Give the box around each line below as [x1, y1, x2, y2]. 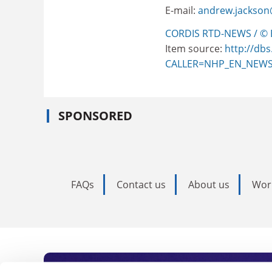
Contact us [117, 178, 166, 191]
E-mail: [165, 4, 198, 17]
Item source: [165, 41, 225, 55]
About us [188, 178, 229, 191]
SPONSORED [58, 107, 132, 124]
